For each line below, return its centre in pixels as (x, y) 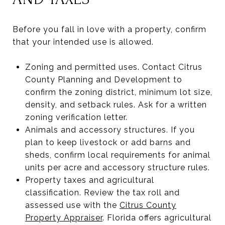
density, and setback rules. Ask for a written (116, 104)
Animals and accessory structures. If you (110, 130)
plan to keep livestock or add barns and (108, 142)
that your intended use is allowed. (83, 42)
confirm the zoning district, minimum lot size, (119, 92)
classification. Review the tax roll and (102, 192)
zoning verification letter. (76, 117)
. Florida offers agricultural (157, 217)
